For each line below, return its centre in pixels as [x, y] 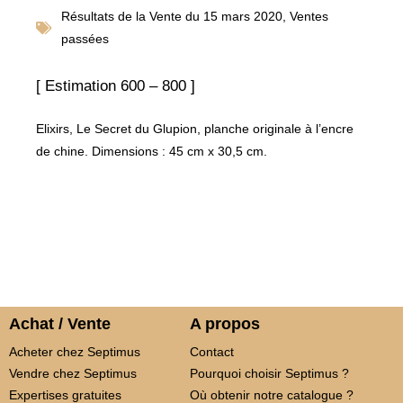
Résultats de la [105, 16]
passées [85, 38]
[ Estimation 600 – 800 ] [116, 85]
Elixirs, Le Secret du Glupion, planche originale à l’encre [195, 128]
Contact [211, 351]
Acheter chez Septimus [75, 351]
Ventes [309, 16]
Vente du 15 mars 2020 [216, 16]
